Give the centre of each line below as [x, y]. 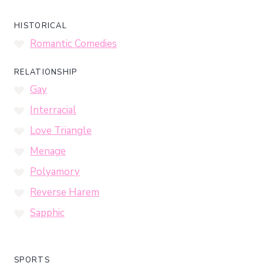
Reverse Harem [65, 193]
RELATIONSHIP [46, 72]
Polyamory [55, 172]
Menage [48, 151]
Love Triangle [61, 131]
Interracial [53, 110]
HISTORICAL [41, 26]
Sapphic [47, 213]
